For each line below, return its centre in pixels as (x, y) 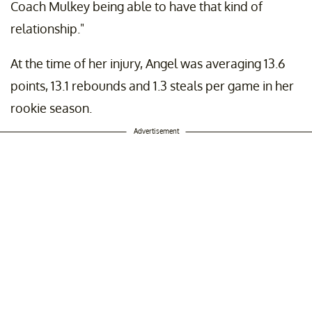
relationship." (47, 29)
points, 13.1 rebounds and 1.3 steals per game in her (152, 86)
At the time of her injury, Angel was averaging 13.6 (148, 64)
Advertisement (156, 131)
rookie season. (51, 108)
